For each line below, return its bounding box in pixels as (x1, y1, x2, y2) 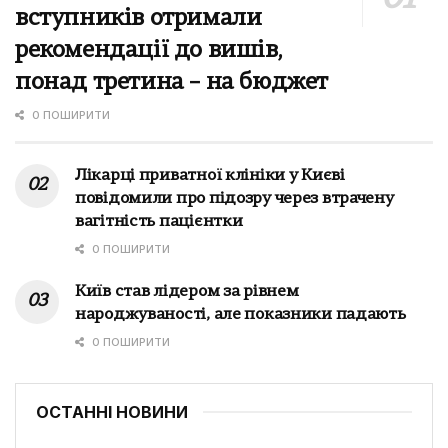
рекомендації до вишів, (15, 38, 282, 63)
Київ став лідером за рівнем (75, 283, 299, 300)
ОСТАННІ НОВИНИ (36, 401, 188, 422)
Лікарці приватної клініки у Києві (75, 167, 345, 184)
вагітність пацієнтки (75, 213, 243, 230)
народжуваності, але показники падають (75, 306, 406, 323)
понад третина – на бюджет (15, 70, 329, 95)
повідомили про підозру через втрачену (75, 190, 394, 207)
